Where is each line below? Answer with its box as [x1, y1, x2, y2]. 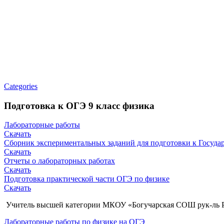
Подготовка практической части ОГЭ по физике [4, 174, 169, 183]
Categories [4, 82, 37, 90]
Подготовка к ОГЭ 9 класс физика [4, 100, 154, 111]
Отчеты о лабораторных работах [4, 156, 115, 165]
